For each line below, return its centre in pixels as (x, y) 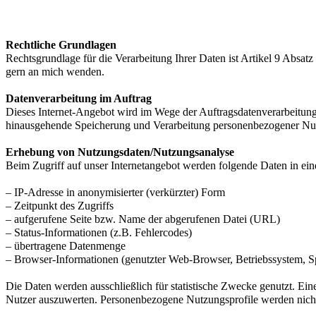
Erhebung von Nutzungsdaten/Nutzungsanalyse (120, 152)
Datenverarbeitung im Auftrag (79, 98)
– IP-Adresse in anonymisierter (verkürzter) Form (115, 192)
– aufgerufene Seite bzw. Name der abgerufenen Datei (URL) (143, 219)
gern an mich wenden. (55, 71)
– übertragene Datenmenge (66, 245)
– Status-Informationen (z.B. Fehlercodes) (99, 232)
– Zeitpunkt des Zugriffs (60, 205)
